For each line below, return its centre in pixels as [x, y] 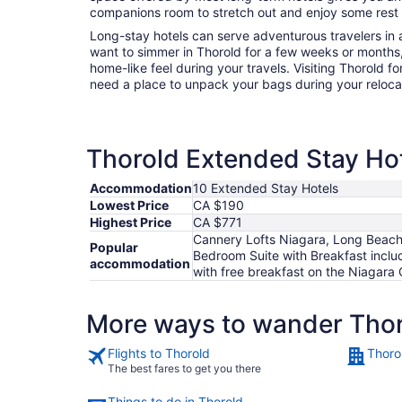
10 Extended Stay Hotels [266, 188]
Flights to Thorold [159, 354]
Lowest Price [129, 205]
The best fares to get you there [184, 369]
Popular [114, 248]
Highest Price [131, 223]
